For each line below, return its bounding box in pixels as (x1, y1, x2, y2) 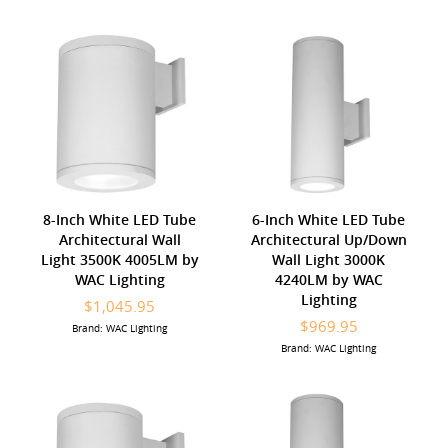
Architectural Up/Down (250, 229, 407, 249)
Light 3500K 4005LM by (40, 249, 199, 269)
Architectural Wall (58, 229, 181, 249)
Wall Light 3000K (272, 249, 385, 269)
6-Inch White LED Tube (252, 209, 405, 229)
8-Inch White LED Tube (43, 209, 196, 229)
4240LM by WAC (274, 269, 383, 289)
